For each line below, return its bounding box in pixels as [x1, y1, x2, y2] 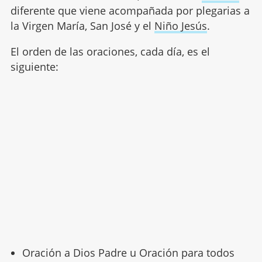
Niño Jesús [154, 19, 207, 33]
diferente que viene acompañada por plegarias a [10, 4, 250, 18]
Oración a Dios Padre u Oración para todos [22, 246, 235, 260]
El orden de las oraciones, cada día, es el [10, 44, 210, 59]
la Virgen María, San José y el [10, 19, 154, 33]
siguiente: [10, 60, 58, 74]
